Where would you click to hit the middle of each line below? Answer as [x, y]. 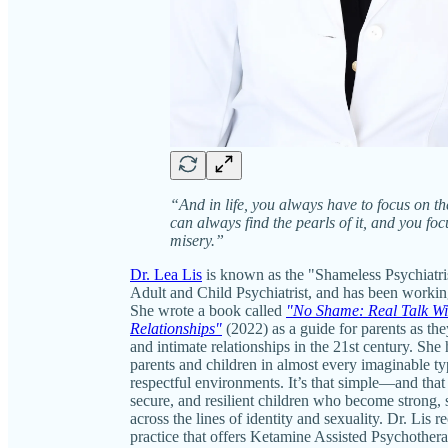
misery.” [197, 240]
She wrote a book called [208, 310]
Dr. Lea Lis [166, 274]
